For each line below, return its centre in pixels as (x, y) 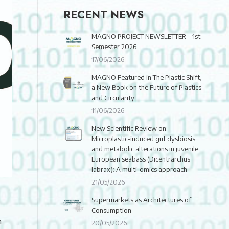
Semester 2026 (114, 47)
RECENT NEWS (104, 15)
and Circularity (113, 98)
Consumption (111, 210)
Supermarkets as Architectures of (141, 200)
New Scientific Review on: (130, 128)
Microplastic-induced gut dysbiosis (143, 139)
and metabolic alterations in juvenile (145, 149)
